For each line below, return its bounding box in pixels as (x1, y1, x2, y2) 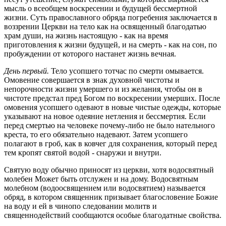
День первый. (4, 67, 49, 76)
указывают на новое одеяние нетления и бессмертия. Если (4, 112, 206, 121)
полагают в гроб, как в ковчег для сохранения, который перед (4, 139, 217, 148)
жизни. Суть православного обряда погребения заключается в (4, 13, 217, 22)
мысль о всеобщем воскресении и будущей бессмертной (4, 4, 197, 13)
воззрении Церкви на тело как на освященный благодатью (4, 22, 206, 31)
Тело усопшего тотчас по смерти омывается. (49, 67, 204, 76)
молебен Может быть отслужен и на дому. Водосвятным (4, 175, 198, 184)
